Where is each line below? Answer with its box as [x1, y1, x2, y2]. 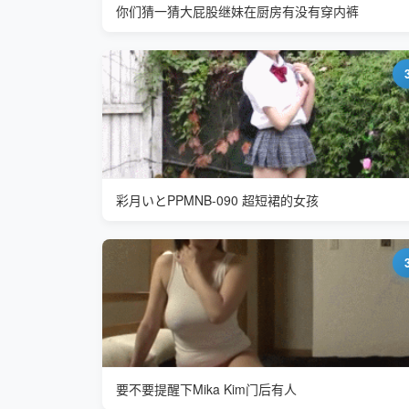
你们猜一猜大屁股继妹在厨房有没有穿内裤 [116, 2, 359, 20]
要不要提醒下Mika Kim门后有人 [116, 380, 297, 398]
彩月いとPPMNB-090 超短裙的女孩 [116, 191, 319, 209]
